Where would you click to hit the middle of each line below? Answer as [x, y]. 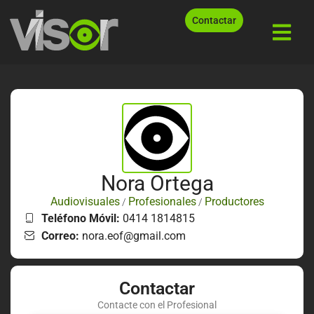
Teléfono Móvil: [81, 218]
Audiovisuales [85, 201]
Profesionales [162, 201]
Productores [234, 201]
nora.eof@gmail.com [132, 235]
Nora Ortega [157, 183]
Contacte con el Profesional [157, 305]
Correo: [60, 235]
